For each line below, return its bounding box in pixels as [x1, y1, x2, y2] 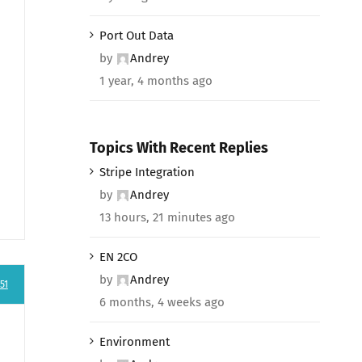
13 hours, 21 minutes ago [99, 210, 235, 225]
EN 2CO [99, 250, 137, 265]
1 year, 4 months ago [99, 73, 213, 88]
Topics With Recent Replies [89, 138, 268, 157]
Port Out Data [99, 27, 174, 43]
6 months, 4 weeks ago [99, 295, 225, 310]
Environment [99, 335, 170, 350]
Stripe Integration [99, 165, 195, 180]
